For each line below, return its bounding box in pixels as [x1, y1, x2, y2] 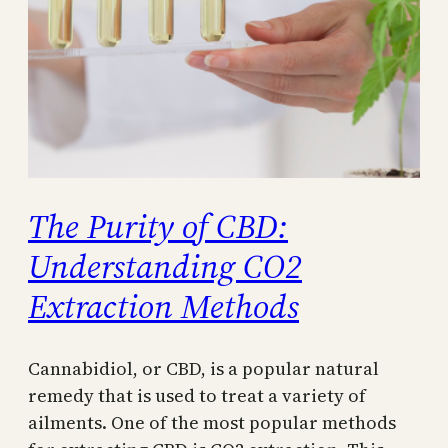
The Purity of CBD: [28, 203, 288, 250]
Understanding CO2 [28, 243, 302, 290]
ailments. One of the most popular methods [28, 409, 396, 435]
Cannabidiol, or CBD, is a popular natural [28, 355, 379, 381]
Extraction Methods [28, 283, 299, 330]
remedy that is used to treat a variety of [28, 382, 366, 408]
